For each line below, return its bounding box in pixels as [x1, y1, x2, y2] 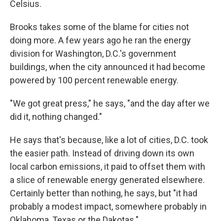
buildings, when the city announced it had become [10, 61, 205, 72]
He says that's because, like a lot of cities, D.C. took [10, 134, 208, 145]
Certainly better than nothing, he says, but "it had [10, 187, 197, 198]
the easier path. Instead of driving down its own [10, 147, 194, 158]
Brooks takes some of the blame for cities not [10, 21, 189, 32]
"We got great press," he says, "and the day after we [10, 98, 210, 109]
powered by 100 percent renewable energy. [10, 74, 179, 85]
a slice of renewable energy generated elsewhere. [10, 174, 205, 185]
